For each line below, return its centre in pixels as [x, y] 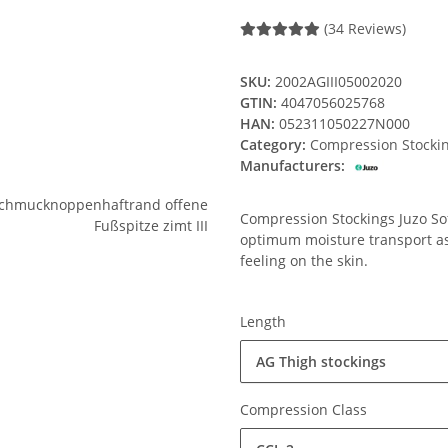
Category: [275, 145]
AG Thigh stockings [321, 362]
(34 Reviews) [365, 29]
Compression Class [305, 410]
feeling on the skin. [304, 261]
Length [265, 322]
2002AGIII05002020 [338, 82]
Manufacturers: [292, 166]
